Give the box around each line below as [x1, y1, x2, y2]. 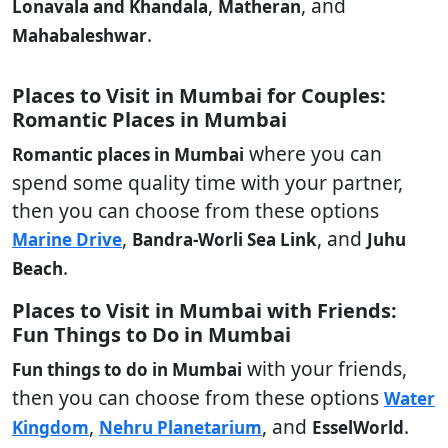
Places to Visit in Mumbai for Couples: [12, 82, 386, 109]
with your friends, [242, 355, 407, 382]
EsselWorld [312, 416, 404, 439]
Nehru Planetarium [99, 416, 262, 439]
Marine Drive [12, 228, 122, 251]
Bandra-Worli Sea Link [132, 228, 317, 251]
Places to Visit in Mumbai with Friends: [12, 297, 397, 324]
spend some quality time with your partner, [12, 169, 403, 196]
